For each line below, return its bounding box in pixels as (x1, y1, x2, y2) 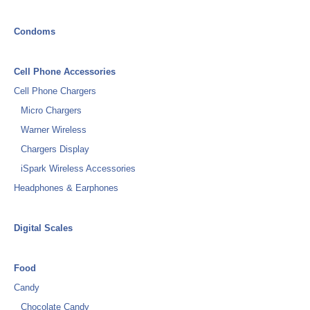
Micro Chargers (21, 105, 82, 116)
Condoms (14, 26, 55, 37)
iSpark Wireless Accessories (21, 163, 136, 174)
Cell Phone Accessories (14, 66, 116, 77)
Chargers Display (21, 144, 89, 154)
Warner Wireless (21, 125, 86, 135)
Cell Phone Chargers (14, 86, 96, 96)
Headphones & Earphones (14, 183, 118, 193)
